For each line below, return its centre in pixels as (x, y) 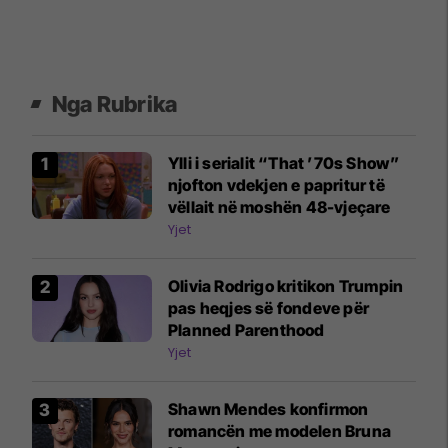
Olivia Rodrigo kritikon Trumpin (286, 285)
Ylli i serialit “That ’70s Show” (284, 162)
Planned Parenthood (246, 329)
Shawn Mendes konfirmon (268, 408)
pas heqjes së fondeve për (268, 307)
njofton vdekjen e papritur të (276, 184)
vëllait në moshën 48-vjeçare (279, 206)
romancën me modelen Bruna (279, 430)
